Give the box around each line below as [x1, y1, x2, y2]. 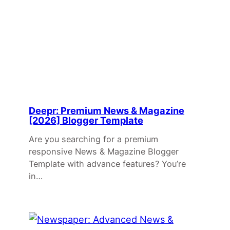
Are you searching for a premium [29, 133, 158, 144]
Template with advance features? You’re [29, 158, 186, 169]
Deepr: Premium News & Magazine [29, 104, 184, 116]
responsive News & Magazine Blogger [29, 146, 179, 157]
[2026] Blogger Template [29, 114, 143, 126]
